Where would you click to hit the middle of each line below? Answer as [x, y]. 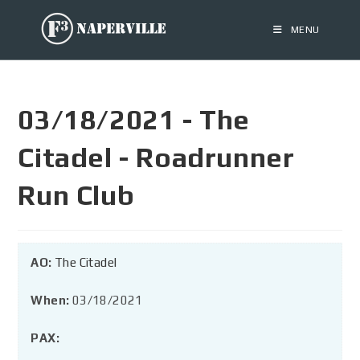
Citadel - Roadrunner [156, 157]
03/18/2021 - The [134, 119]
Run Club [76, 195]
